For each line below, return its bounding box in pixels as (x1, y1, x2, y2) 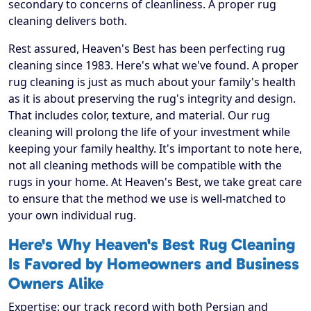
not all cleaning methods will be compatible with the (8, 158, 282, 174)
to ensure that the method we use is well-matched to (8, 191, 286, 207)
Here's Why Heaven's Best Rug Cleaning (8, 235, 295, 255)
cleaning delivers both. (8, 13, 127, 29)
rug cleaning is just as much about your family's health (8, 74, 296, 90)
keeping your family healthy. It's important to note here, (8, 141, 302, 157)
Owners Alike (8, 274, 103, 294)
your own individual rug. (8, 208, 136, 224)
